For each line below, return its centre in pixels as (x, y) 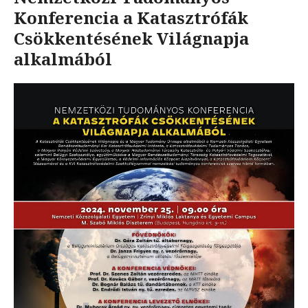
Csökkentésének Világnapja (131, 38)
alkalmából (63, 58)
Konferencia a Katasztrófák (131, 17)
